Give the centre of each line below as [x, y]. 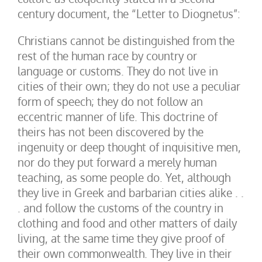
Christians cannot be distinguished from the [126, 40]
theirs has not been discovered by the [111, 132]
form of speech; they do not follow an [110, 101]
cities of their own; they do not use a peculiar [129, 86]
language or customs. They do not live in [118, 71]
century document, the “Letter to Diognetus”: [129, 13]
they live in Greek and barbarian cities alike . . [131, 192]
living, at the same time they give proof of [121, 238]
